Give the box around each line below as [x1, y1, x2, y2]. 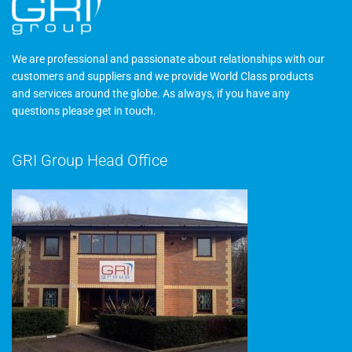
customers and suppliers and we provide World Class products [12, 70, 313, 83]
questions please [12, 104, 96, 118]
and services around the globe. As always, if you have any [12, 87, 290, 101]
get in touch [96, 104, 153, 118]
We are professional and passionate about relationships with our [12, 53, 324, 66]
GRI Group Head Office [12, 151, 167, 170]
